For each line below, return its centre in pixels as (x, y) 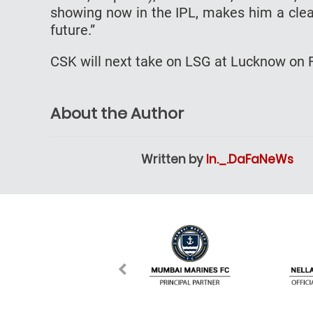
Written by (174, 159)
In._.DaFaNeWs (250, 159)
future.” (73, 30)
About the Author (117, 113)
